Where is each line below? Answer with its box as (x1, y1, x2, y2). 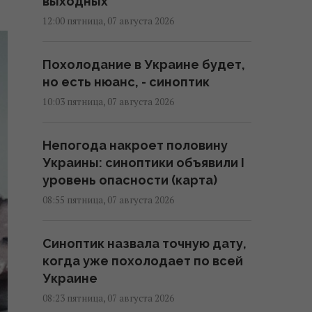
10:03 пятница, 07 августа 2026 (42, 95, 174, 109)
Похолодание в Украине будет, (42, 57, 245, 72)
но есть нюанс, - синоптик (42, 75, 210, 90)
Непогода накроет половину (42, 138, 228, 153)
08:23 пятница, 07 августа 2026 (42, 292, 174, 305)
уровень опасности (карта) (42, 173, 217, 188)
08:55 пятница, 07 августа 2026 (42, 194, 174, 207)
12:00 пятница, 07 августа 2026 (42, 15, 174, 28)
